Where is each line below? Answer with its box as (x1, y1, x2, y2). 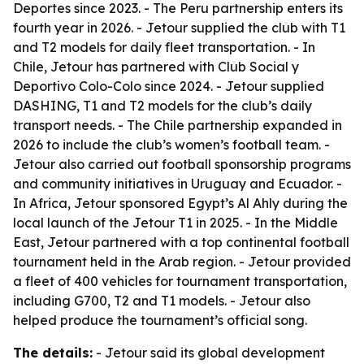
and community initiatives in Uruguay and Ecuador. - (13, 175, 342, 192)
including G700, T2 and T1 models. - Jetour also (13, 292, 310, 309)
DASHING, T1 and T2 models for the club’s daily (13, 97, 312, 114)
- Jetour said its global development (93, 344, 325, 361)
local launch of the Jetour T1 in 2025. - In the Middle (13, 214, 338, 231)
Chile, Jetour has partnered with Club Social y (13, 58, 299, 75)
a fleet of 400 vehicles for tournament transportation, (13, 273, 347, 289)
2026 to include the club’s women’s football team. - (13, 136, 330, 153)
